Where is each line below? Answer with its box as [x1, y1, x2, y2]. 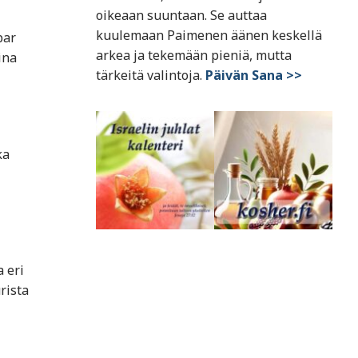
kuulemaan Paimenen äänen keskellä [96, 26, 322, 45]
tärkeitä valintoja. [96, 66, 205, 85]
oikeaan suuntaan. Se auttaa [96, 6, 267, 25]
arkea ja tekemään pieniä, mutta [96, 46, 292, 65]
